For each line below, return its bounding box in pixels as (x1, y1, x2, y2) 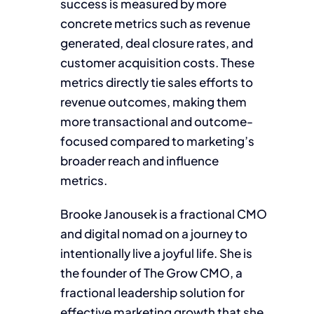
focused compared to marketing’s (60, 132, 255, 149)
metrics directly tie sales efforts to (60, 74, 254, 90)
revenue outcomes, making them (60, 93, 247, 109)
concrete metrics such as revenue (60, 15, 251, 31)
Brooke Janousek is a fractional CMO (60, 205, 268, 221)
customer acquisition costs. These (60, 54, 255, 70)
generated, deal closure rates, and (60, 34, 254, 50)
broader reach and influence (60, 152, 219, 168)
